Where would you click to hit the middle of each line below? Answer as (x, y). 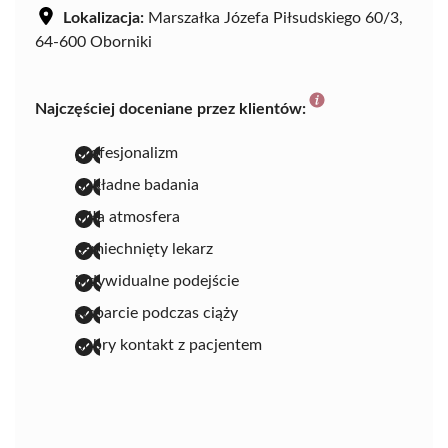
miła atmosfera (127, 216)
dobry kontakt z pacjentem (168, 344)
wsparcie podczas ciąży (156, 312)
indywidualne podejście (157, 280)
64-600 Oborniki (93, 41)
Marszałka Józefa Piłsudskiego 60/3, (273, 17)
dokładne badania (137, 184)
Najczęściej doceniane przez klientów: (170, 108)
